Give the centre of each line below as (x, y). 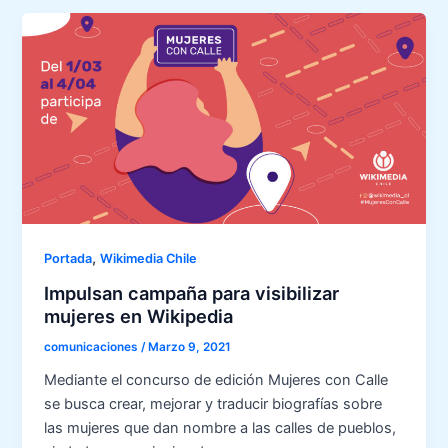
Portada (68, 259)
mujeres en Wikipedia (139, 316)
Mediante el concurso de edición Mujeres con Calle (216, 379)
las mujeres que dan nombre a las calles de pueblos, (220, 427)
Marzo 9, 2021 (190, 346)
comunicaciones (93, 346)
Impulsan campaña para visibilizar (192, 293)
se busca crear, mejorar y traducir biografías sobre (213, 403)
